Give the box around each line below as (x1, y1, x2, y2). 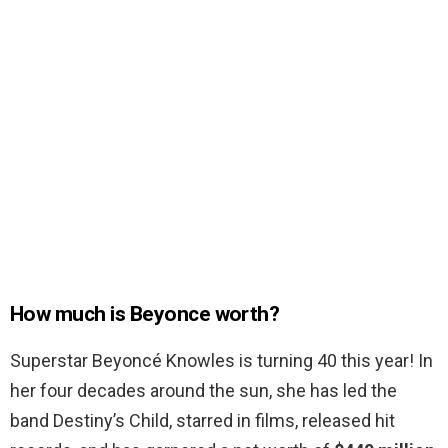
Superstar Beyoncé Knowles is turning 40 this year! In (10, 350, 433, 372)
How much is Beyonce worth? (10, 302, 280, 327)
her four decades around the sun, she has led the (10, 380, 397, 402)
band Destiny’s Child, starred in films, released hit (10, 410, 395, 432)
